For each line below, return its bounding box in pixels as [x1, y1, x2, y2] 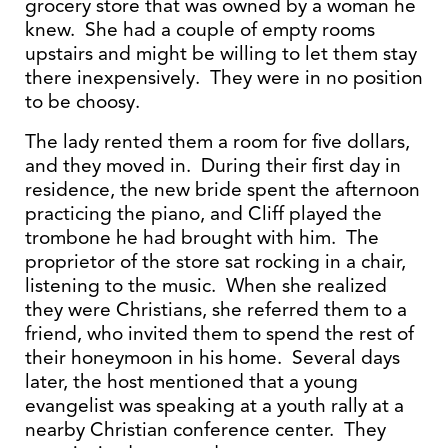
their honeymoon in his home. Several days [25, 345, 400, 370]
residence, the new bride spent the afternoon [25, 177, 420, 202]
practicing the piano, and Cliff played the [25, 201, 382, 226]
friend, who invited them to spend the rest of [25, 321, 414, 346]
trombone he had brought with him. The [25, 225, 379, 250]
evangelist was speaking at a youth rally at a [25, 393, 404, 418]
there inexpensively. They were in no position [25, 65, 423, 90]
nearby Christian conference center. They [25, 417, 386, 442]
